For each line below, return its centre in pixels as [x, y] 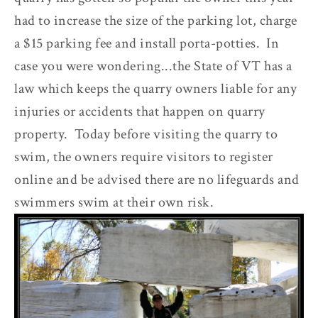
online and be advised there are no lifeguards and [157, 180]
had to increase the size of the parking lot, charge [156, 21]
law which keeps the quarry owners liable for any [155, 89]
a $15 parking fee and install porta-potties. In [147, 44]
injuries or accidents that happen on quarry [140, 112]
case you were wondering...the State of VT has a [153, 66]
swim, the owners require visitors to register [144, 157]
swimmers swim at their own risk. [114, 203]
